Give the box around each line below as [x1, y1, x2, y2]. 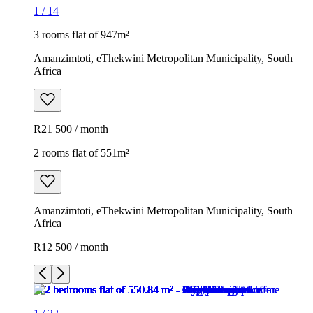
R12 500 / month [34, 240, 108, 253]
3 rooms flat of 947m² [34, 28, 129, 41]
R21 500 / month [34, 122, 108, 135]
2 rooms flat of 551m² [34, 146, 129, 159]
